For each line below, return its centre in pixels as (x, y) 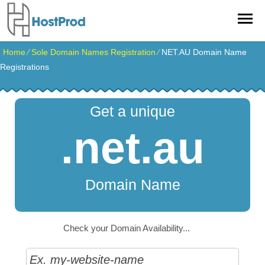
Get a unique (132, 111)
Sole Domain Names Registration (93, 52)
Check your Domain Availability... (127, 228)
